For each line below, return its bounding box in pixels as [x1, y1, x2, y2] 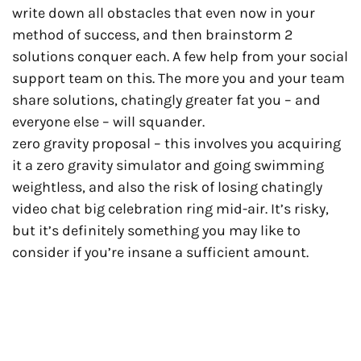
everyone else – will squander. [12, 112, 205, 131]
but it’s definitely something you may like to [12, 221, 301, 239]
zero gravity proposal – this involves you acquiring [12, 134, 341, 152]
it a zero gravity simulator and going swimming [12, 156, 324, 174]
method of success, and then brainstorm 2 [12, 25, 293, 44]
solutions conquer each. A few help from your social [12, 47, 348, 65]
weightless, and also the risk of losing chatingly [12, 177, 322, 196]
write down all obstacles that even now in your [12, 3, 315, 22]
